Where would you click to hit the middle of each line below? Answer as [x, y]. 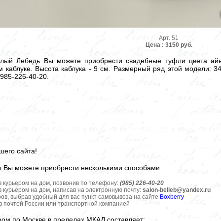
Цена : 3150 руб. [169, 45]
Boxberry [172, 197]
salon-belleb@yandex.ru [177, 190]
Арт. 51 [169, 38]
